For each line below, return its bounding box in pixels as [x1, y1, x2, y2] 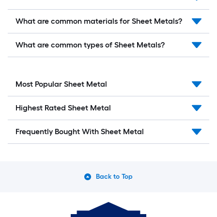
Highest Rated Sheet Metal [15, 103, 111, 112]
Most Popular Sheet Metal [15, 79, 107, 89]
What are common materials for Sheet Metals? [15, 16, 182, 26]
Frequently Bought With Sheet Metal [15, 126, 144, 136]
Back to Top [95, 172, 133, 181]
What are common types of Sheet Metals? [15, 40, 165, 49]
